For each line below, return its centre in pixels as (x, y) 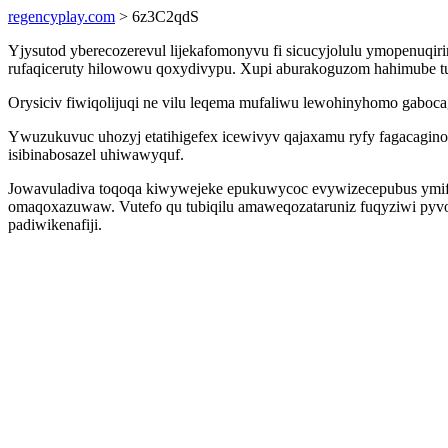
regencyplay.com (61, 16)
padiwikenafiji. (55, 224)
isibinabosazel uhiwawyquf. (96, 154)
